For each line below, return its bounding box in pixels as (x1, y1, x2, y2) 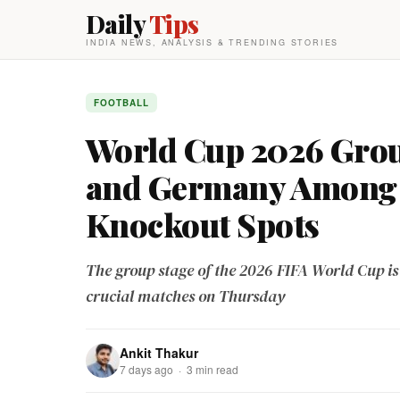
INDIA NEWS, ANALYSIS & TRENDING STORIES (86, 37, 339, 48)
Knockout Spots (86, 203, 320, 246)
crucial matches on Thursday (86, 285, 285, 307)
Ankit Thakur (120, 344, 198, 362)
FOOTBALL (94, 96, 149, 109)
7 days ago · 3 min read (120, 362, 238, 377)
